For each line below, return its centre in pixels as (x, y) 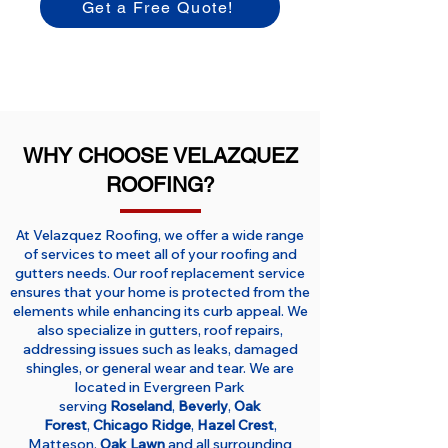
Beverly (203, 406)
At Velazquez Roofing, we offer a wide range (160, 235)
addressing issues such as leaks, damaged (160, 349)
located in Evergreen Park (160, 387)
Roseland (141, 406)
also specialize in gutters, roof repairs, (160, 330)
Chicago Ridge (141, 425)
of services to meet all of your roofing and (160, 254)
